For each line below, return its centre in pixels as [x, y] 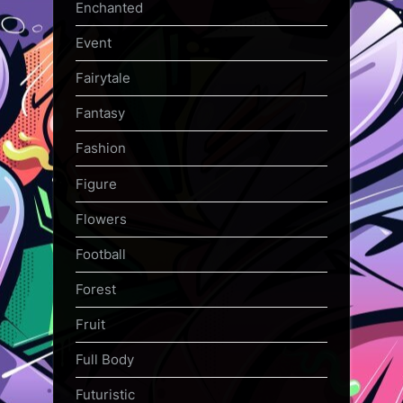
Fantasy [100, 113]
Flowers [101, 219]
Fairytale [103, 78]
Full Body [105, 360]
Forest [96, 289]
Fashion [101, 148]
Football [101, 254]
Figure [96, 184]
